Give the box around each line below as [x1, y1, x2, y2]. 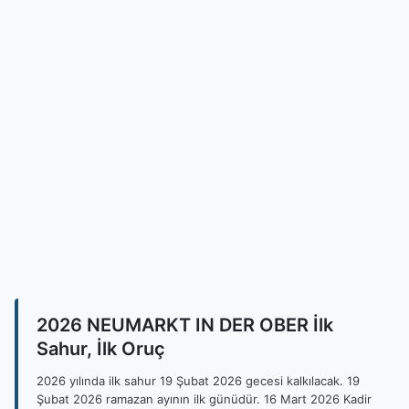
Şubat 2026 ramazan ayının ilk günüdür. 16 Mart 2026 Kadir [37, 392, 372, 406]
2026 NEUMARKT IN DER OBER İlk [37, 314, 333, 336]
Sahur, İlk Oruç [37, 338, 165, 360]
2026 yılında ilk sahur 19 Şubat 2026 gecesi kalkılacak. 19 [37, 373, 360, 388]
